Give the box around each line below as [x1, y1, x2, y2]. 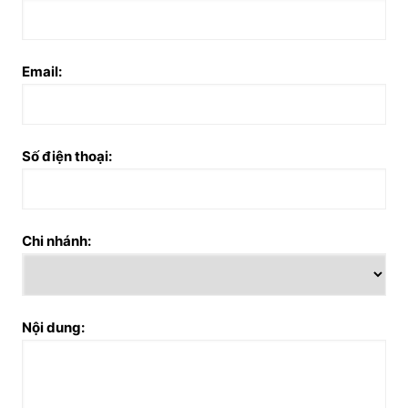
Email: [21, 62, 62, 80]
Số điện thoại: [21, 147, 112, 165]
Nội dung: [21, 318, 85, 336]
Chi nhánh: [21, 231, 91, 250]
